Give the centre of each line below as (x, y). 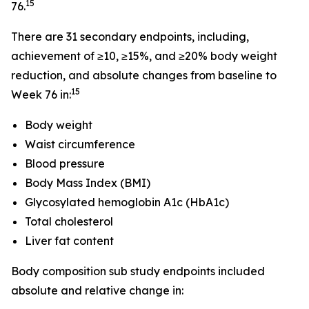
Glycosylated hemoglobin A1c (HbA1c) (127, 202)
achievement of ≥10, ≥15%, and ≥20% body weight (144, 56)
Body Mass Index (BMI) (88, 183)
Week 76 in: (41, 94)
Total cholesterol (69, 221)
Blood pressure (65, 163)
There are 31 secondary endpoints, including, (130, 37)
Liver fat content (69, 241)
